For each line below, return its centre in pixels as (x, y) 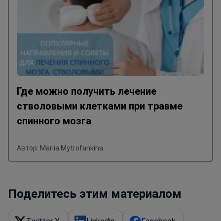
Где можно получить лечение (87, 92)
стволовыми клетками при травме (100, 106)
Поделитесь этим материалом (95, 194)
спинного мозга (54, 121)
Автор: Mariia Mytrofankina (60, 148)
